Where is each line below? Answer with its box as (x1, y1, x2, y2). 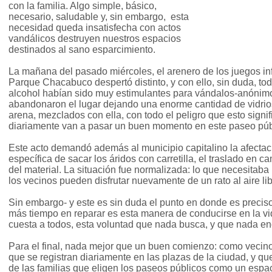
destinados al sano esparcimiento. (8, 44, 155, 55)
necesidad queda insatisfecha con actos (8, 22, 181, 33)
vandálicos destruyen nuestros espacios (8, 33, 181, 44)
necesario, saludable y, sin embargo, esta (8, 12, 189, 22)
